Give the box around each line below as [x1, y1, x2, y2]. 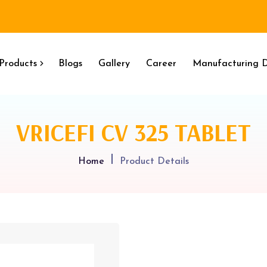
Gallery [98, 59, 130, 69]
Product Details [120, 157, 189, 166]
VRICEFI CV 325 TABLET [16, 117, 251, 147]
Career [146, 59, 176, 69]
